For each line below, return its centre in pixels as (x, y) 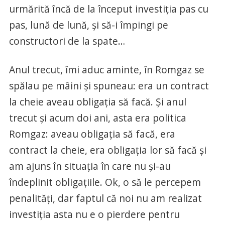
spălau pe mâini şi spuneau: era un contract (109, 85)
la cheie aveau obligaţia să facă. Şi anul (97, 101)
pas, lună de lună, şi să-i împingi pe (88, 25)
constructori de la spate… (67, 41)
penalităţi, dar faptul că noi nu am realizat (105, 198)
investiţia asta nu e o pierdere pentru (94, 214)
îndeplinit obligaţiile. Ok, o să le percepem (105, 182)
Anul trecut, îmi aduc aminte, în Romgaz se (106, 69)
